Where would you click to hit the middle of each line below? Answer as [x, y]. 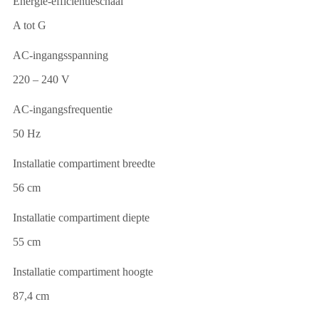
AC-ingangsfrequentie [63, 109]
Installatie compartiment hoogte [83, 271]
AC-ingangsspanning [61, 55]
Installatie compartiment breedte [84, 163]
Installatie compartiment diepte [81, 217]
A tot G [30, 25]
